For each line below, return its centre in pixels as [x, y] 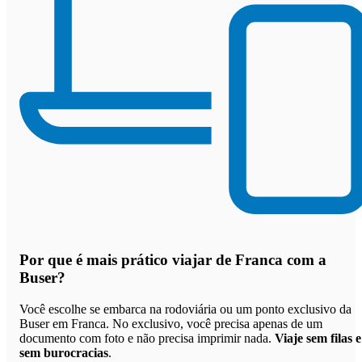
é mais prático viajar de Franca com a [201, 260]
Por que [48, 260]
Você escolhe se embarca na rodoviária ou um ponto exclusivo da [185, 309]
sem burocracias [64, 353]
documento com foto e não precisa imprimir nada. [147, 339]
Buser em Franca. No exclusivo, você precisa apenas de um [171, 324]
